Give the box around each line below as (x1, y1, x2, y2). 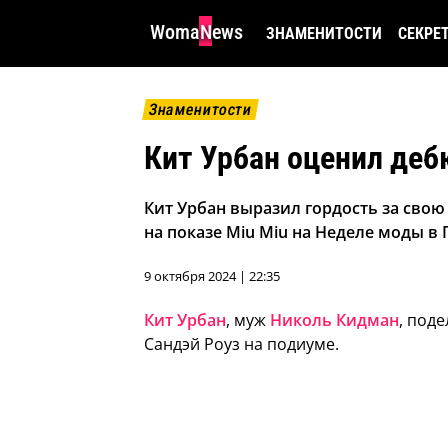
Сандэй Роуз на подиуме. (144, 333, 339, 356)
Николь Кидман (270, 309, 399, 332)
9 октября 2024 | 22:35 (144, 267, 280, 286)
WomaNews (150, 20, 243, 44)
